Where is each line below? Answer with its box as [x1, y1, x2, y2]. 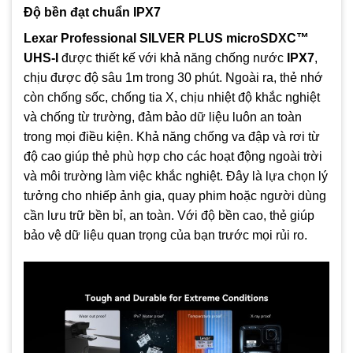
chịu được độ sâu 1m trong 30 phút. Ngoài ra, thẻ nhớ [24, 71, 323, 85]
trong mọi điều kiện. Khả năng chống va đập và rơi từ [24, 130, 320, 144]
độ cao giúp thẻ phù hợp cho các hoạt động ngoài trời [24, 150, 322, 164]
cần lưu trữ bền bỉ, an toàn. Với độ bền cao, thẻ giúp [24, 209, 314, 223]
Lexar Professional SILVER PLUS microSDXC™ [24, 32, 309, 46]
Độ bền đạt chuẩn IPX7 [24, 6, 161, 20]
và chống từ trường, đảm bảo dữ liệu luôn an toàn [24, 110, 302, 124]
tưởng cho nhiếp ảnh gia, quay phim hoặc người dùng [24, 189, 326, 203]
